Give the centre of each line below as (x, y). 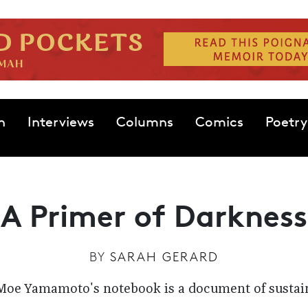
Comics (219, 122)
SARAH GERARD (164, 256)
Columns (144, 122)
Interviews (60, 122)
